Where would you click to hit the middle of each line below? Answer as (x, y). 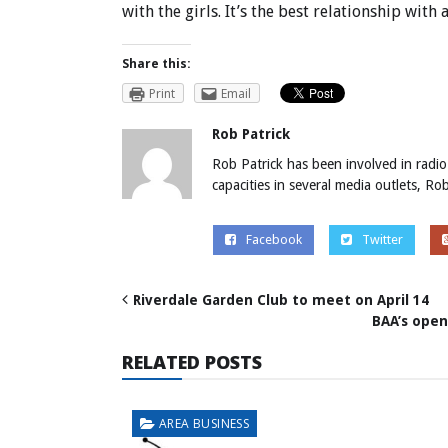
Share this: (156, 63)
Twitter (382, 240)
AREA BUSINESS (204, 424)
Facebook (273, 240)
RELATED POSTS (192, 362)
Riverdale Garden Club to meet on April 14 (281, 300)
